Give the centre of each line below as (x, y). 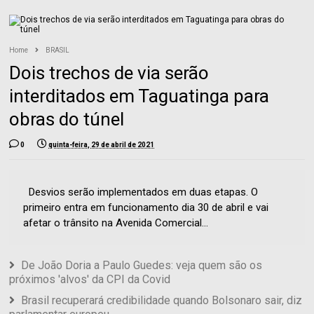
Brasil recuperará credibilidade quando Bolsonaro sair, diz (162, 301)
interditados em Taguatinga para (139, 96)
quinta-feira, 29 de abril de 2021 (102, 145)
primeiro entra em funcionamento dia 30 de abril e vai (146, 208)
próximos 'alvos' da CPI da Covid (90, 280)
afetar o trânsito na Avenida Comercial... (116, 223)
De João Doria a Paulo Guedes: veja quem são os (142, 266)
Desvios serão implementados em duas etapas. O (141, 192)
